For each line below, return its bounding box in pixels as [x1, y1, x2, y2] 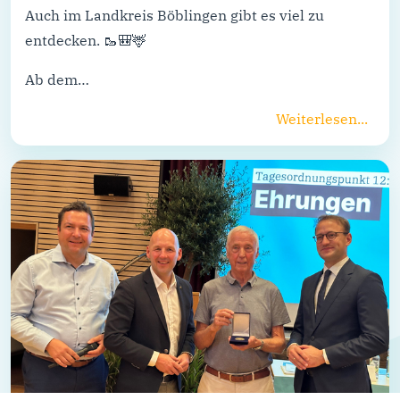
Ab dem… [25, 71, 89, 89]
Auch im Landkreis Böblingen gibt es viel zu [25, 6, 324, 25]
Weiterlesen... [276, 110, 368, 129]
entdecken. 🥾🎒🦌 [25, 31, 146, 50]
